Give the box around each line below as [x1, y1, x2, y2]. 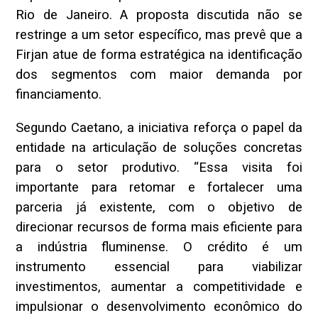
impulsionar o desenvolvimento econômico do [16, 298, 302, 314]
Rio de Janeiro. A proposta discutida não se [16, 7, 302, 23]
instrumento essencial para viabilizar [16, 258, 302, 275]
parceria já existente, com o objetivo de [16, 199, 302, 215]
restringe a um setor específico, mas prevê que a [16, 27, 302, 43]
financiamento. [16, 87, 102, 103]
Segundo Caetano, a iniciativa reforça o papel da [16, 119, 302, 136]
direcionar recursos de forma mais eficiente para [16, 219, 302, 235]
